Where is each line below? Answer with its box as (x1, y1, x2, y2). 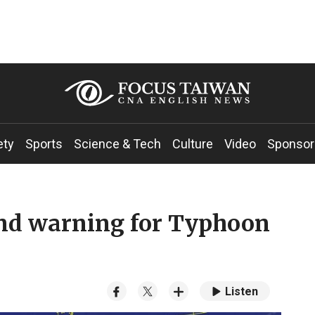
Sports (25, 136, 63, 151)
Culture (172, 136, 213, 151)
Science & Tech (74, 136, 161, 151)
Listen (224, 285, 258, 299)
